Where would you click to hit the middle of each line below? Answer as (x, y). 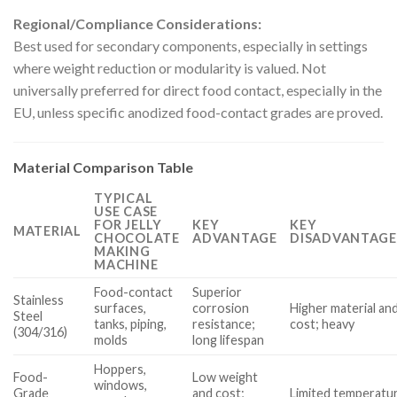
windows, (121, 385)
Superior (218, 292)
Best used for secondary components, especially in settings (191, 46)
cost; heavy (323, 323)
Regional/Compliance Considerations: (137, 24)
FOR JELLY (128, 224)
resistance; (224, 323)
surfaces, (121, 307)
